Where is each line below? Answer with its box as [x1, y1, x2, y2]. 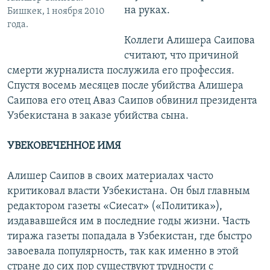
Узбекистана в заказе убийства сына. [7, 110, 189, 122]
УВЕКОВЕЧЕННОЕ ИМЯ [7, 140, 121, 152]
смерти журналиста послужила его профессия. [7, 65, 234, 77]
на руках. [124, 5, 170, 17]
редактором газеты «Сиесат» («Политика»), [7, 201, 222, 213]
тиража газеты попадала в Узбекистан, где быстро [7, 231, 252, 243]
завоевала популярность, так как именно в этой [7, 246, 239, 258]
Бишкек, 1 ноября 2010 [7, 6, 105, 16]
